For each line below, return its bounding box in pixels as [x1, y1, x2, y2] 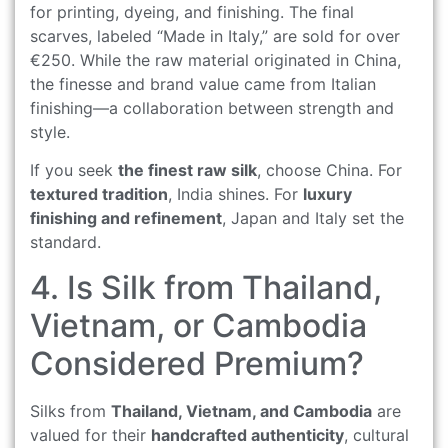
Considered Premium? [30, 343, 364, 383]
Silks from [30, 400, 111, 421]
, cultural [344, 424, 409, 445]
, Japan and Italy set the [222, 208, 404, 229]
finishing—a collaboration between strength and [30, 97, 394, 118]
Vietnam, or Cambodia [30, 305, 367, 345]
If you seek [30, 160, 118, 181]
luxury [303, 184, 352, 205]
